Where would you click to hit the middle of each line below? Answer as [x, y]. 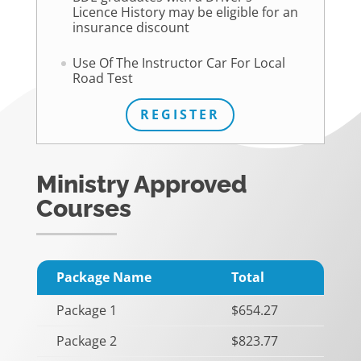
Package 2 [86, 340]
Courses [83, 208]
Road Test [102, 79]
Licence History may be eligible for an [185, 12]
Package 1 [86, 310]
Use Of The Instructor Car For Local [178, 63]
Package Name [104, 277]
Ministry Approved [141, 184]
